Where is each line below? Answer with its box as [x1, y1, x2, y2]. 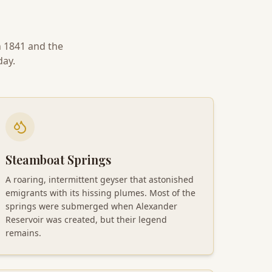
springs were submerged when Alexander [5, 200, 177, 212]
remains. [5, 226, 41, 239]
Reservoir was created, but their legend [5, 213, 167, 225]
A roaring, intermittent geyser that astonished [5, 173, 194, 185]
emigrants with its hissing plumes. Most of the [5, 186, 195, 199]
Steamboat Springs [5, 151, 111, 168]
